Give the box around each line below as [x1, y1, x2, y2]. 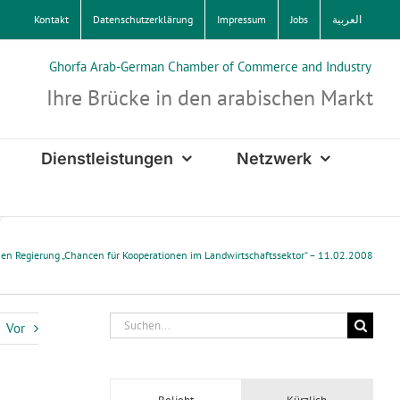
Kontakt [34, 12, 69, 26]
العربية [332, 12, 362, 26]
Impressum [217, 12, 266, 26]
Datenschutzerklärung [93, 12, 193, 26]
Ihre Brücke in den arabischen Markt [46, 82, 373, 112]
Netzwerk [236, 148, 312, 168]
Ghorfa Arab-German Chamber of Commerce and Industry [48, 57, 371, 75]
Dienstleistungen [40, 148, 173, 168]
